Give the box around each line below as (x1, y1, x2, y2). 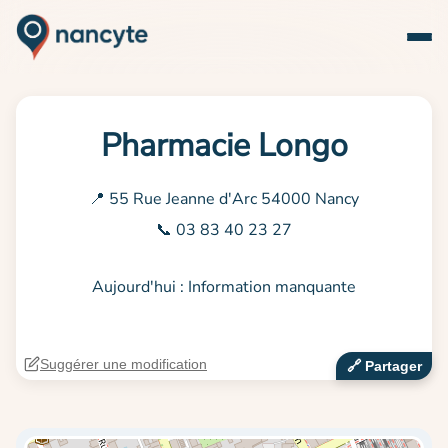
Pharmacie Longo (100, 124, 348, 167)
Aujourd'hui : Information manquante (92, 276, 356, 299)
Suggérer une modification (40, 356, 207, 373)
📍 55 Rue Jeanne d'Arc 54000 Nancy (89, 188, 359, 210)
